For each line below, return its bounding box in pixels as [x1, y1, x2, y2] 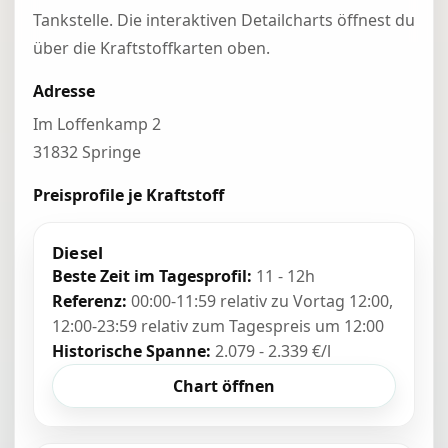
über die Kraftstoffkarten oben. [33, 37, 270, 59]
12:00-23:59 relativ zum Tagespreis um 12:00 [52, 315, 384, 337]
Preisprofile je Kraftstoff [33, 184, 224, 206]
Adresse [33, 80, 95, 102]
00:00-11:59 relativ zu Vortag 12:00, [127, 290, 393, 312]
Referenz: [52, 290, 127, 312]
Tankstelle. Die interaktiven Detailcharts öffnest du [33, 9, 415, 31]
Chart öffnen [173, 375, 275, 397]
